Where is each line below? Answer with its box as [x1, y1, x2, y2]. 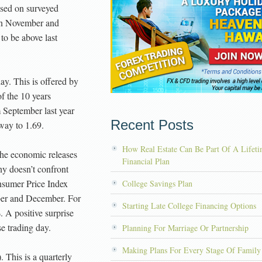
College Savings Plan [122, 178, 192, 189]
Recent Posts [111, 117, 194, 133]
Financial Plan [122, 156, 170, 167]
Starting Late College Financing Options [122, 200, 256, 211]
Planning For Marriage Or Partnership [122, 222, 249, 233]
